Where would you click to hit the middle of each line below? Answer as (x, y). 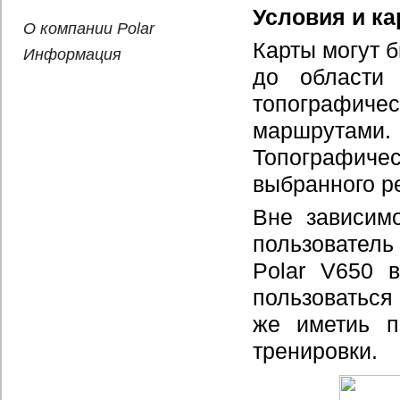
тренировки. (315, 351)
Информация (72, 54)
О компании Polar (89, 29)
